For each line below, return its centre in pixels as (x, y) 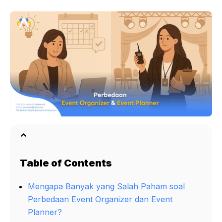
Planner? (45, 212)
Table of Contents (66, 163)
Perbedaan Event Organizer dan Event (100, 199)
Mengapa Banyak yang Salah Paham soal (106, 187)
